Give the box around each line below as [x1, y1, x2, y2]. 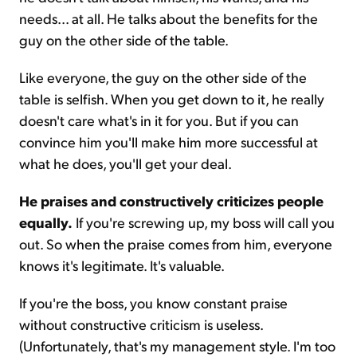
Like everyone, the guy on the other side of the [19, 68, 307, 87]
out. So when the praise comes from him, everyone [19, 234, 332, 253]
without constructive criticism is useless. [19, 315, 263, 334]
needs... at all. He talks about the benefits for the [19, 9, 318, 28]
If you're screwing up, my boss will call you [73, 213, 335, 232]
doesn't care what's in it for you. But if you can [19, 111, 299, 130]
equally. [19, 213, 73, 232]
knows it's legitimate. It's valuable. [19, 256, 225, 275]
